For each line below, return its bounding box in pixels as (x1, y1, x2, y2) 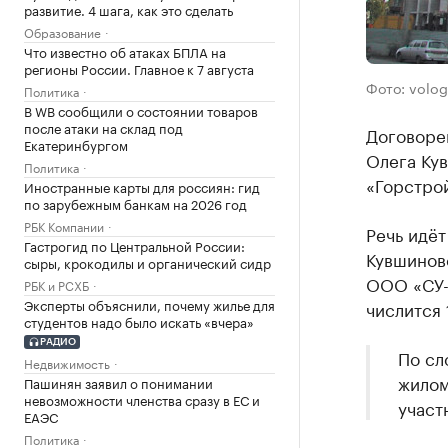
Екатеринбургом (24, 134, 128, 154)
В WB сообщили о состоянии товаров (24, 100, 258, 120)
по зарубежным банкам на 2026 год (24, 193, 247, 213)
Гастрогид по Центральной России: (24, 235, 245, 255)
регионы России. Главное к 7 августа (24, 58, 254, 78)
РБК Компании (24, 216, 104, 235)
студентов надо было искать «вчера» (24, 311, 254, 331)
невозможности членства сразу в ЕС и (24, 388, 260, 409)
